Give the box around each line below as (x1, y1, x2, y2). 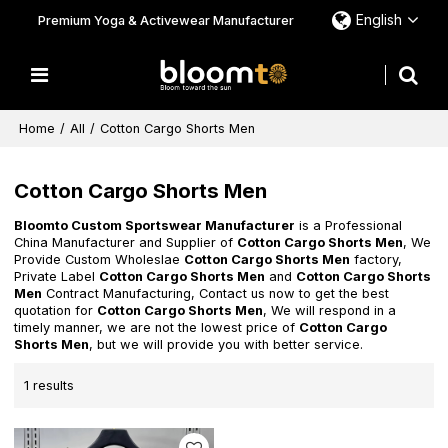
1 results (24, 377, 75, 393)
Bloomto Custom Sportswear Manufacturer (14, 218, 296, 234)
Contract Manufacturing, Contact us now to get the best (42, 286, 390, 302)
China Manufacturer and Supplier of (14, 235, 238, 251)
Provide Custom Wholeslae (14, 252, 185, 268)
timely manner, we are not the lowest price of (14, 320, 300, 336)
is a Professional (295, 218, 403, 234)
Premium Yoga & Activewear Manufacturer (37, 12, 294, 28)
